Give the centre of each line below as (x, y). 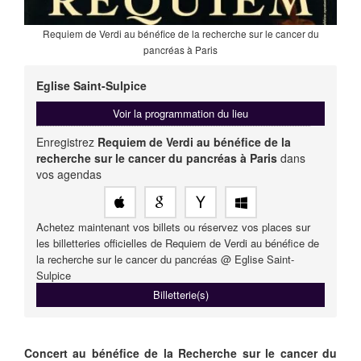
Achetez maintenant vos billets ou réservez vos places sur (173, 226)
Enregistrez (67, 141)
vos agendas (69, 174)
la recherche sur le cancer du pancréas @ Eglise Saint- (165, 259)
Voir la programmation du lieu (180, 113)
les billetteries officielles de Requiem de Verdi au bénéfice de (178, 243)
